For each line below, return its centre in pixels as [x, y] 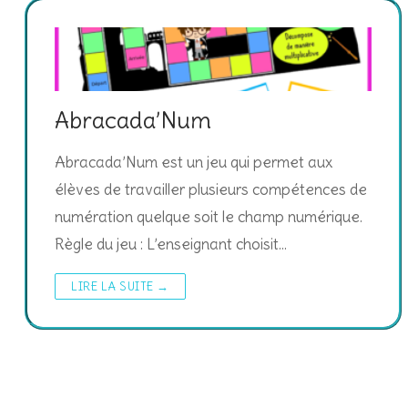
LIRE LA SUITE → [120, 286]
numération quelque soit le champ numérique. [209, 216]
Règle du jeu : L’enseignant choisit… [171, 244]
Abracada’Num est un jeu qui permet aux [194, 162]
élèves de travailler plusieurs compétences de [211, 189]
